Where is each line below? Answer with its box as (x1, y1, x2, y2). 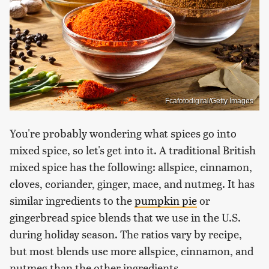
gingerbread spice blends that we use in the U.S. (10, 210, 241, 225)
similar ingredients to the (10, 193, 134, 208)
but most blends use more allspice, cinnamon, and (10, 243, 253, 259)
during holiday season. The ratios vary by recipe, (10, 226, 242, 242)
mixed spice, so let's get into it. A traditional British (10, 142, 256, 158)
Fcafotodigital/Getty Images (165, 97, 253, 106)
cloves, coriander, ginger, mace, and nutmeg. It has (10, 176, 255, 192)
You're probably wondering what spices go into (10, 125, 237, 141)
